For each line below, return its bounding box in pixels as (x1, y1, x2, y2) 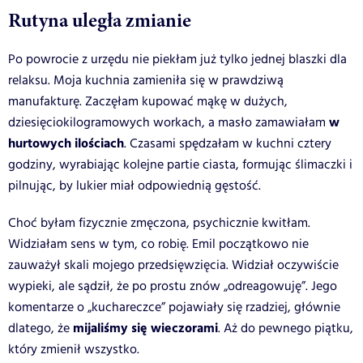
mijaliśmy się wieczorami (73, 318, 218, 339)
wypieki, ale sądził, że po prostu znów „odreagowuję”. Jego (8, 276, 337, 296)
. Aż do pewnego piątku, (218, 318, 353, 338)
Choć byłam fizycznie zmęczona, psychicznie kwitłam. (8, 213, 310, 233)
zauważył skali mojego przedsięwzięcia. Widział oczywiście (8, 255, 339, 275)
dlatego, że (8, 318, 73, 338)
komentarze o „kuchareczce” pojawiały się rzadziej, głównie (8, 297, 340, 317)
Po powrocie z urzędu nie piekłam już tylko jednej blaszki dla (8, 49, 347, 69)
